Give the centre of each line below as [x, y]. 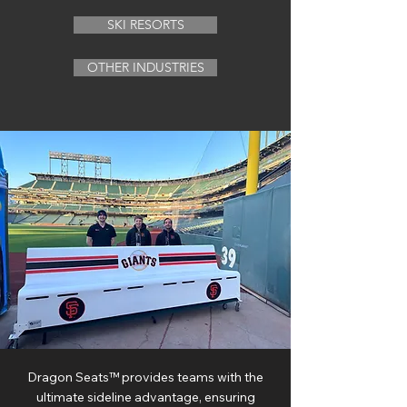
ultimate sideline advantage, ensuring [145, 397]
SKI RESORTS [145, 25]
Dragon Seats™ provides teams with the [145, 377]
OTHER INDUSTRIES [145, 67]
